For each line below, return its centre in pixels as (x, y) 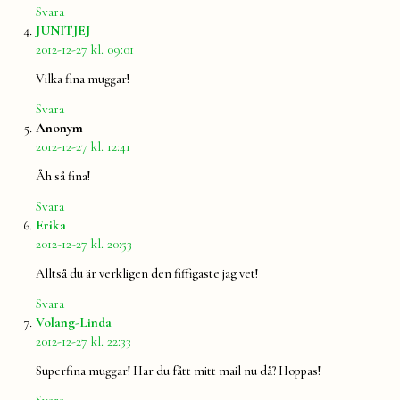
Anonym (59, 127)
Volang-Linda (74, 322)
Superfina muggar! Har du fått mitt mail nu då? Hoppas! (178, 371)
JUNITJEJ (63, 30)
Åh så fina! (63, 177)
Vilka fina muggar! (83, 79)
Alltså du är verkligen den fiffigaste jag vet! (147, 274)
